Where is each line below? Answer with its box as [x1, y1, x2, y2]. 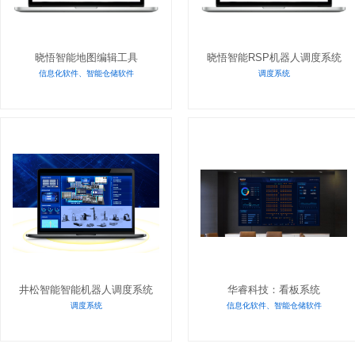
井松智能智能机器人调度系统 [19, 284, 153, 296]
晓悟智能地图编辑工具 [34, 52, 138, 63]
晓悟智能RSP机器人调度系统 [206, 52, 342, 63]
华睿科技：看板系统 [227, 284, 320, 296]
